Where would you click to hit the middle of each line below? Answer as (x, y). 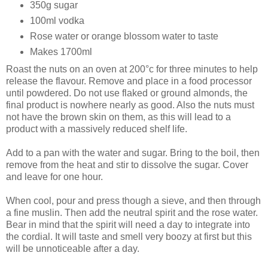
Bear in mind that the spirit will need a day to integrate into (128, 225)
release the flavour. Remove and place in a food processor (129, 81)
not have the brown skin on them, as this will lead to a (118, 117)
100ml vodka (57, 21)
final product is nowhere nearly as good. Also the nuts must (130, 105)
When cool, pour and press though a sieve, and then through (133, 201)
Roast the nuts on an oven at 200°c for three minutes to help (132, 69)
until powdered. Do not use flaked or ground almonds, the (127, 93)
